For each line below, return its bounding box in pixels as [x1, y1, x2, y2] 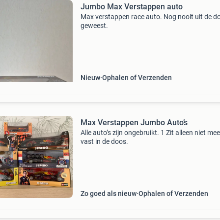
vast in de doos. [80, 137, 128, 145]
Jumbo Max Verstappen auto [80, 2, 183, 11]
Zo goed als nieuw [80, 190, 137, 197]
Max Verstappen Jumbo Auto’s [80, 118, 188, 127]
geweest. [80, 22, 108, 29]
